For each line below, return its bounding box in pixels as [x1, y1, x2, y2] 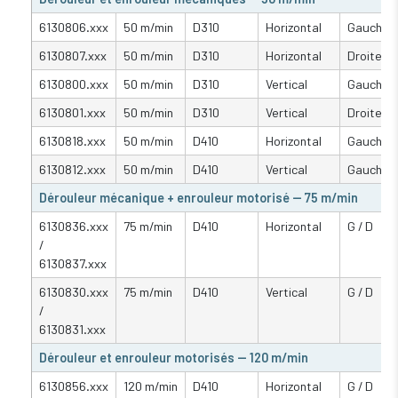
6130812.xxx [39, 161, 106, 177]
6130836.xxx [39, 218, 108, 234]
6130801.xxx [39, 104, 106, 120]
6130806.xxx [39, 19, 108, 35]
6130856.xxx [39, 378, 108, 394]
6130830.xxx [39, 283, 108, 299]
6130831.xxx [39, 321, 106, 337]
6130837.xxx [39, 255, 107, 271]
